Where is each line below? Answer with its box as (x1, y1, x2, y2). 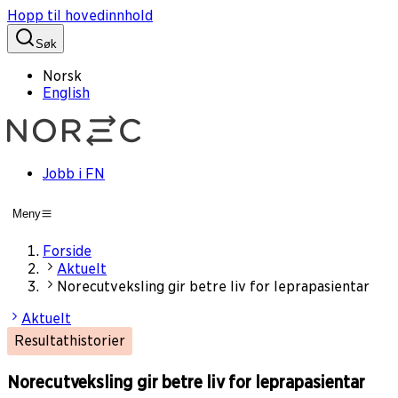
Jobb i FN (43, 165, 105, 182)
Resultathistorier (14, 332, 125, 350)
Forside (43, 243, 92, 260)
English (43, 84, 90, 101)
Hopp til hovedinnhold (7, 7, 153, 24)
